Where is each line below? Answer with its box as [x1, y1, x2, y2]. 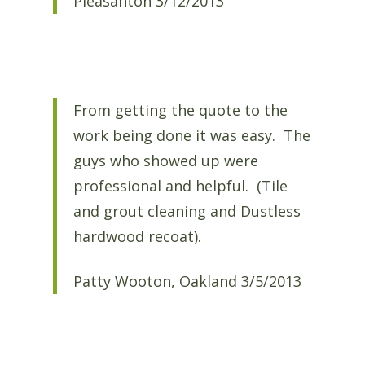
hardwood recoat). [73, 226, 201, 246]
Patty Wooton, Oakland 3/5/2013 [73, 271, 301, 292]
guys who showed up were [73, 150, 258, 170]
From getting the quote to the [73, 99, 288, 120]
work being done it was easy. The [73, 125, 310, 145]
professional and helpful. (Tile [73, 175, 288, 196]
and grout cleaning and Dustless [73, 200, 301, 221]
